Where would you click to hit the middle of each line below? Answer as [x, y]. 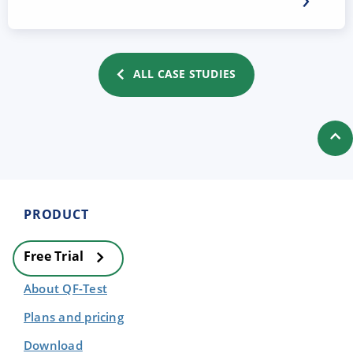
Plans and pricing [74, 316]
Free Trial [56, 256]
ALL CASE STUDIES [184, 73]
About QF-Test [65, 288]
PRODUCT [56, 214]
